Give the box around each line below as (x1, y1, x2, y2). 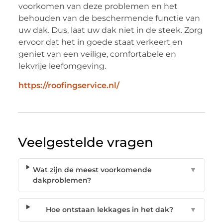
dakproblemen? (33, 176, 92, 185)
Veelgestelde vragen (17, 134, 153, 151)
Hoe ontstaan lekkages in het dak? (46, 205, 174, 215)
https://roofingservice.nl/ (18, 81, 119, 91)
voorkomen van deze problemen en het (18, 1, 178, 11)
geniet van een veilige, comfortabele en (18, 49, 176, 59)
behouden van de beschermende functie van (18, 13, 200, 23)
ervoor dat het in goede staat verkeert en (18, 37, 183, 47)
